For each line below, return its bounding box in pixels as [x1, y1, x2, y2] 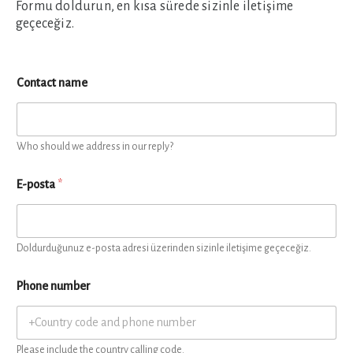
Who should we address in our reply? [17, 141, 173, 152]
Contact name [17, 76, 87, 89]
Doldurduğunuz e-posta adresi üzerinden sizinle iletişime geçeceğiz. [17, 243, 311, 254]
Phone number [17, 280, 91, 292]
